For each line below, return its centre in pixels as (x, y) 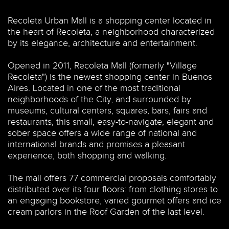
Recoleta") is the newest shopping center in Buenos (110, 77)
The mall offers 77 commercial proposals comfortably (112, 178)
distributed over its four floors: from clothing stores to (113, 190)
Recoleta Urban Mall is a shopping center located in (110, 21)
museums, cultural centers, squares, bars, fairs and (107, 111)
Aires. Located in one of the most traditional (94, 88)
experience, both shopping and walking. (87, 156)
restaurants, (31, 122)
